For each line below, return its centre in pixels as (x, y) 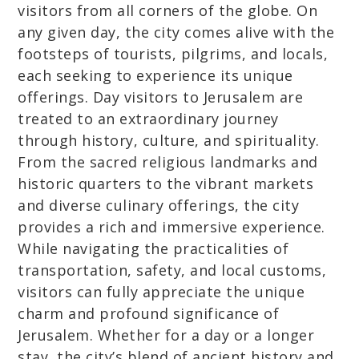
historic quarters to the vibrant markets (166, 184)
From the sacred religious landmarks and (168, 162)
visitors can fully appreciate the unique (161, 292)
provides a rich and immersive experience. (171, 227)
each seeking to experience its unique (155, 75)
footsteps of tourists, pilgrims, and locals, (173, 54)
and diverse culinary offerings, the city (159, 205)
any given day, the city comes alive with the (176, 32)
